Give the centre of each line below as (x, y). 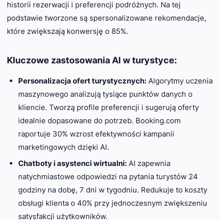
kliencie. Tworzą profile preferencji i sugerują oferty (108, 107)
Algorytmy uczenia (179, 81)
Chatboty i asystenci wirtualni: (72, 163)
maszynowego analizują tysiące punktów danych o (105, 94)
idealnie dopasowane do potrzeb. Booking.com (99, 120)
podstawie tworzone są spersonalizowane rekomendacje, (107, 18)
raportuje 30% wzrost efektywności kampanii (96, 134)
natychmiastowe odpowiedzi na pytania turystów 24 (108, 176)
